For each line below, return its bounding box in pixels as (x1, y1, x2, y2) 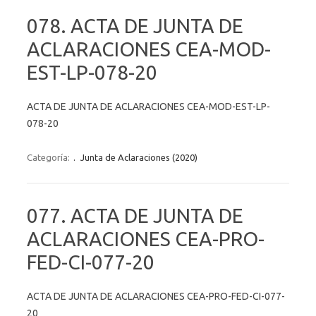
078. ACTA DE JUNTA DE (27, 14, 243, 37)
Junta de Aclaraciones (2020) (80, 152, 197, 162)
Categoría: (27, 152, 72, 162)
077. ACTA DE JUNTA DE (27, 204, 243, 226)
